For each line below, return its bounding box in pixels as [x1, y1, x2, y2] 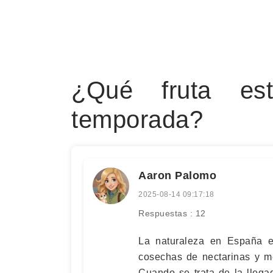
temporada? [71, 106, 203, 133]
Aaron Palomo [138, 169, 216, 182]
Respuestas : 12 [138, 208, 206, 218]
